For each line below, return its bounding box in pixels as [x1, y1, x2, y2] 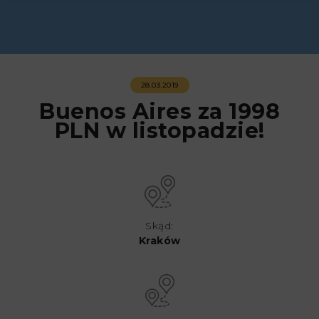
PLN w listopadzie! [54, 117, 265, 144]
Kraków [138, 234, 181, 247]
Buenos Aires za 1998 [39, 98, 280, 125]
